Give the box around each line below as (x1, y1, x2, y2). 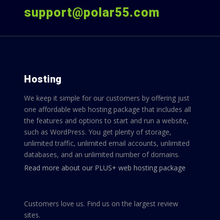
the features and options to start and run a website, (24, 116, 189, 125)
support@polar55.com (24, 5, 160, 20)
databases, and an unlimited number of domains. (24, 150, 180, 159)
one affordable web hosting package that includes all (24, 105, 191, 114)
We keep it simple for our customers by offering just (24, 93, 190, 103)
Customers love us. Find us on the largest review (24, 199, 178, 208)
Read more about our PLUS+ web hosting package (24, 163, 186, 172)
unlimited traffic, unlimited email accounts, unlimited (24, 138, 190, 148)
